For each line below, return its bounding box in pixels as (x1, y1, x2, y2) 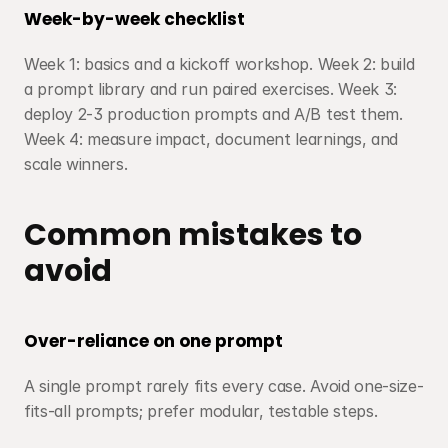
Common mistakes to (24, 214, 362, 256)
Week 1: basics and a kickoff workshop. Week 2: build (24, 54, 415, 74)
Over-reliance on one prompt (24, 329, 283, 353)
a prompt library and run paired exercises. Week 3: (24, 79, 397, 99)
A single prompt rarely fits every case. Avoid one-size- (24, 376, 424, 396)
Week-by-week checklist (24, 7, 245, 31)
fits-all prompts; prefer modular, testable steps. (24, 401, 378, 421)
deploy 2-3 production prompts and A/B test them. (24, 104, 403, 124)
